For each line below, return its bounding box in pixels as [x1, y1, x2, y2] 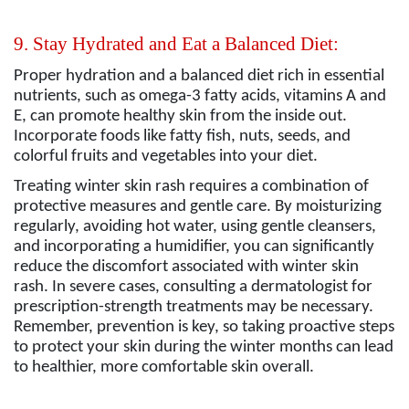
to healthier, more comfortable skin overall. [14, 358, 314, 376]
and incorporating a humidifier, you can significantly [14, 237, 374, 256]
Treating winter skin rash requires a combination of [14, 177, 369, 195]
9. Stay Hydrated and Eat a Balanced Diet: [14, 33, 339, 56]
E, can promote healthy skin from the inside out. [14, 107, 347, 125]
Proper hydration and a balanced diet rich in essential [14, 67, 384, 85]
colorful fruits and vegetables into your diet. [14, 147, 318, 165]
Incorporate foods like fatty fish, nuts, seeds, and [14, 127, 351, 145]
